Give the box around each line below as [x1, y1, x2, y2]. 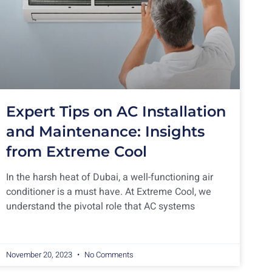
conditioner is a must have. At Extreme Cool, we [6, 184, 211, 199]
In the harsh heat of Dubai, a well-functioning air [6, 169, 213, 185]
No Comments [83, 248, 134, 260]
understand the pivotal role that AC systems [6, 199, 195, 214]
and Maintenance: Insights [6, 122, 205, 140]
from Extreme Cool [6, 142, 147, 160]
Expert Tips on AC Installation [6, 102, 226, 120]
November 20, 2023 [6, 248, 74, 260]
